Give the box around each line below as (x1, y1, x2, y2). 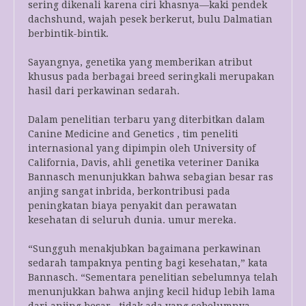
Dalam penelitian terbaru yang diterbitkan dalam (28, 114, 265, 126)
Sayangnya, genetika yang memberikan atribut (28, 57, 252, 68)
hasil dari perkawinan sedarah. (28, 85, 180, 97)
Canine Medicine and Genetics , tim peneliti (28, 128, 238, 140)
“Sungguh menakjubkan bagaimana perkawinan (28, 243, 261, 255)
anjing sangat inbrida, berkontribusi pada (28, 186, 230, 197)
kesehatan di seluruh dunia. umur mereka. (28, 214, 236, 226)
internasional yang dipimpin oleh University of (28, 143, 255, 154)
